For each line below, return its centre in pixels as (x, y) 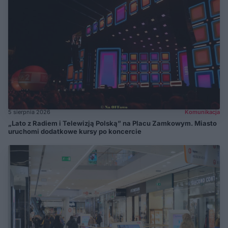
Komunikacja (202, 112)
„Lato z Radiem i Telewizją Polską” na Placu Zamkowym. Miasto (112, 123)
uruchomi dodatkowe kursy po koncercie (75, 132)
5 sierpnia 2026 (29, 112)
